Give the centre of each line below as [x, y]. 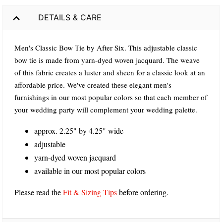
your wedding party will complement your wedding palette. [106, 109]
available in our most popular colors [90, 170]
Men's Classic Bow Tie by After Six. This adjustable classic [106, 47]
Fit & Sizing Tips [90, 192]
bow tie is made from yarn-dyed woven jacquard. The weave [107, 60]
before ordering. [143, 192]
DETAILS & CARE [70, 18]
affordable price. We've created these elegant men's [93, 84]
